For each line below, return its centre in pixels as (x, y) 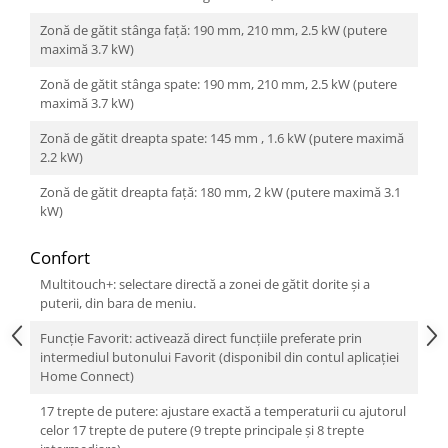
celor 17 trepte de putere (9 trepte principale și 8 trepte (202, 429)
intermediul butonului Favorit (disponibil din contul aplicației (219, 356)
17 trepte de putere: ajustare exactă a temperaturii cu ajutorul (223, 410)
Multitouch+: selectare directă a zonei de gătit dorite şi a (205, 283)
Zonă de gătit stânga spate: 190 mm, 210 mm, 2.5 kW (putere (218, 83)
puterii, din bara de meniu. (118, 302)
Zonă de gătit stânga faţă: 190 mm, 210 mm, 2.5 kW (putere (213, 29)
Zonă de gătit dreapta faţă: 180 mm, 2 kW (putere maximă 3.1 (220, 191)
